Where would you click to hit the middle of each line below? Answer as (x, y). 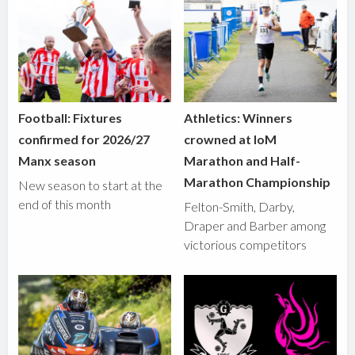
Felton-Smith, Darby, (240, 206)
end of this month (65, 204)
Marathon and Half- (242, 160)
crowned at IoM (231, 139)
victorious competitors (246, 244)
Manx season (57, 160)
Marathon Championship (258, 181)
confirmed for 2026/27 (84, 139)
